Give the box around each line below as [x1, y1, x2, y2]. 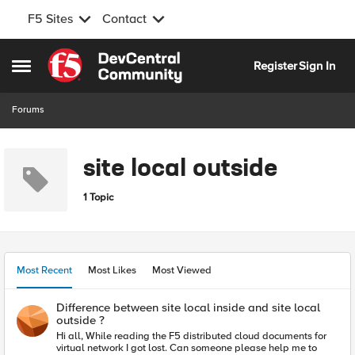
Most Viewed [152, 264, 212, 277]
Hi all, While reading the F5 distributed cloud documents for [56, 330, 86, 342]
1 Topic [83, 190, 113, 204]
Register [254, 58, 297, 73]
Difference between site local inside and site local [56, 300, 320, 315]
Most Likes [88, 264, 136, 277]
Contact [102, 11, 147, 27]
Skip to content [59, 50, 139, 64]
